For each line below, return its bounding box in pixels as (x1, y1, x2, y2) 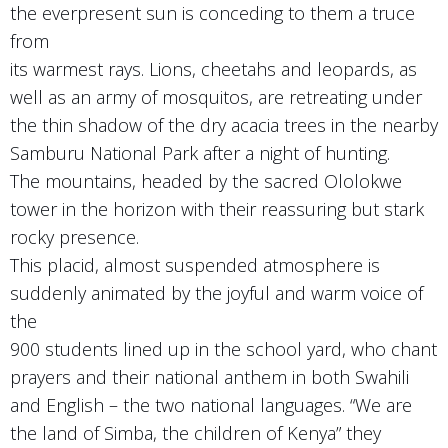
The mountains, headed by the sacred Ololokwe (10, 168, 402, 193)
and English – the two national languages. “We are (10, 392, 412, 417)
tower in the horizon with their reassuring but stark (10, 196, 424, 221)
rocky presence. (10, 224, 139, 249)
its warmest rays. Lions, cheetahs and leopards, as (10, 56, 417, 81)
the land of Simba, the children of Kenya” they (10, 420, 381, 445)
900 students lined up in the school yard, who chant (10, 336, 437, 361)
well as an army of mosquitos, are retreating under (10, 84, 422, 109)
